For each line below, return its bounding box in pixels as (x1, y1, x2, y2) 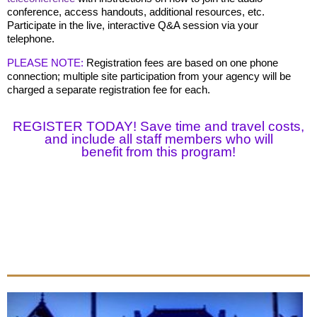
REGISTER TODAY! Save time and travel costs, (13, 119, 304, 134)
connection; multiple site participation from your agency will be (7, 70, 291, 83)
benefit (81, 144, 126, 160)
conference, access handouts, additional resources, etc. (7, 6, 265, 18)
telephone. (7, 33, 57, 45)
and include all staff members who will (44, 132, 273, 147)
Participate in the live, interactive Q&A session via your (7, 19, 258, 32)
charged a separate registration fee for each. (7, 83, 309, 96)
